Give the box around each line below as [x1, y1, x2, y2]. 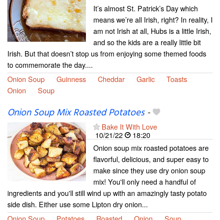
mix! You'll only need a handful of [93, 176, 196, 187]
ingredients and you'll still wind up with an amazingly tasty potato [7, 188, 207, 198]
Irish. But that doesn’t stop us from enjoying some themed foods [7, 48, 206, 58]
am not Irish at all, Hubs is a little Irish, [93, 25, 211, 36]
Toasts [166, 73, 187, 84]
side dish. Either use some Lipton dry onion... [7, 199, 148, 210]
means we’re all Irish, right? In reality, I [93, 14, 213, 25]
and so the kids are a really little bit [93, 36, 201, 47]
